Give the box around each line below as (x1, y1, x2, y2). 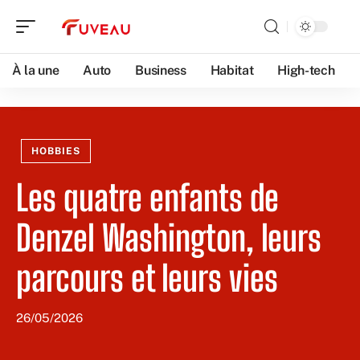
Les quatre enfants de (16, 177, 279, 219)
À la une (12, 63, 59, 78)
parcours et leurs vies (16, 257, 278, 299)
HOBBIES (31, 145, 80, 157)
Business (135, 63, 186, 78)
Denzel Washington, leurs (16, 217, 321, 259)
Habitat (210, 63, 254, 78)
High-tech (277, 63, 335, 78)
